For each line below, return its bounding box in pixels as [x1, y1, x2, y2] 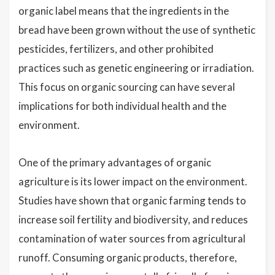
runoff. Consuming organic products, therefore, [18, 251, 237, 265]
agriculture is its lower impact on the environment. [18, 175, 247, 188]
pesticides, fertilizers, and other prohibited [18, 42, 214, 56]
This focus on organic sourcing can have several [18, 80, 235, 94]
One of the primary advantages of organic [18, 156, 211, 169]
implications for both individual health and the [18, 99, 227, 113]
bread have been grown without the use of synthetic [18, 23, 255, 37]
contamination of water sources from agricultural [18, 232, 246, 246]
